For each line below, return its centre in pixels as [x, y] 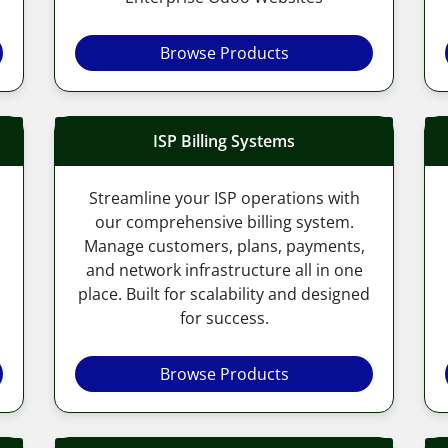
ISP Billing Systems [224, 140]
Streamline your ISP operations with [224, 197]
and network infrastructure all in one [224, 269]
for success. [224, 317]
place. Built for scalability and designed [224, 293]
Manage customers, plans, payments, [224, 245]
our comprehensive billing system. [224, 221]
